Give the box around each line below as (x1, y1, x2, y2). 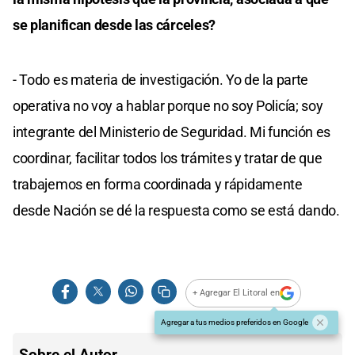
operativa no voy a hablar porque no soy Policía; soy (13, 97, 323, 114)
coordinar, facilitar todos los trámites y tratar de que (13, 149, 323, 166)
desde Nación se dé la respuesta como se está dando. (13, 201, 340, 219)
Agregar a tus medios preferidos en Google (161, 317, 308, 326)
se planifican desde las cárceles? (13, 16, 216, 33)
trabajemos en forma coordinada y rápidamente (13, 175, 303, 193)
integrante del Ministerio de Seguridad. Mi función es (13, 123, 331, 140)
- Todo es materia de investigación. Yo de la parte (13, 71, 309, 88)
